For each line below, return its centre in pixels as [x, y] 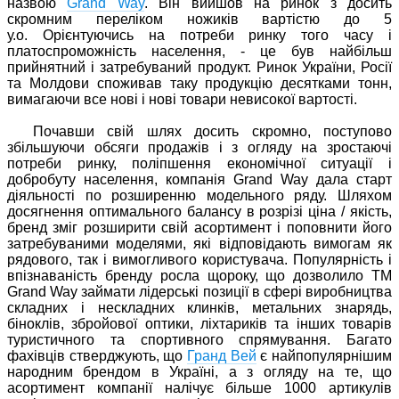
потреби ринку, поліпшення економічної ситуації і [199, 163]
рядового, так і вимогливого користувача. [150, 259]
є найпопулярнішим [326, 355]
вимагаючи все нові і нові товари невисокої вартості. [182, 99]
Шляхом [365, 195]
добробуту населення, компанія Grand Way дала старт [199, 179]
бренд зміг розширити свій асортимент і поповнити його [199, 227]
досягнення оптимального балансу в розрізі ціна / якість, [199, 211]
